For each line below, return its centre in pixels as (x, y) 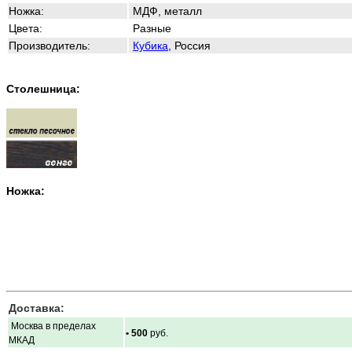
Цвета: (26, 28)
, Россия (189, 45)
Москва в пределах (52, 326)
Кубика (150, 45)
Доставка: (37, 308)
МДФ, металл (166, 11)
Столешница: (43, 88)
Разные (150, 28)
